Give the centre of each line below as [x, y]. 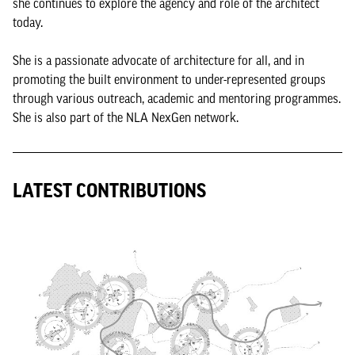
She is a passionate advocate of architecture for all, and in [158, 60]
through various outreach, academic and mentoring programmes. [177, 98]
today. [28, 22]
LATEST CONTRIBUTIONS [109, 191]
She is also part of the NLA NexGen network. [127, 117]
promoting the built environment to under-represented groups [169, 79]
